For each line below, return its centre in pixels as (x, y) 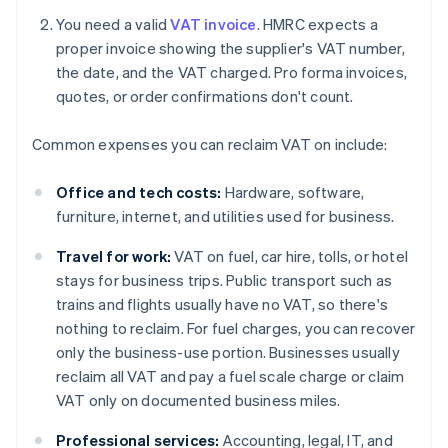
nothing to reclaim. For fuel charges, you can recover (236, 328)
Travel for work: (114, 256)
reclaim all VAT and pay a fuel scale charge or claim (230, 376)
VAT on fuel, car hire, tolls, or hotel (290, 256)
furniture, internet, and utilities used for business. (225, 216)
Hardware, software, (293, 192)
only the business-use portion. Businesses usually (228, 352)
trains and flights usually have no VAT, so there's (222, 304)
